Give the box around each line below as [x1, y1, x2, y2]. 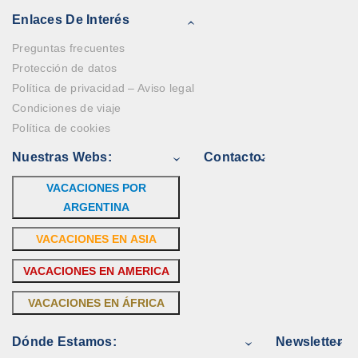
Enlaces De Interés [12, 13, 130, 26]
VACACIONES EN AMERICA [22, 265, 169, 277]
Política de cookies [12, 121, 111, 134]
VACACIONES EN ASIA [35, 233, 157, 245]
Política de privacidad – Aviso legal [12, 82, 195, 94]
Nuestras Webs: [12, 150, 112, 164]
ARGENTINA [62, 201, 129, 213]
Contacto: [204, 150, 266, 164]
